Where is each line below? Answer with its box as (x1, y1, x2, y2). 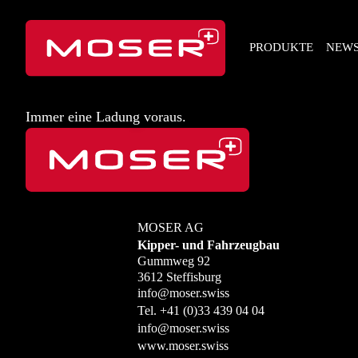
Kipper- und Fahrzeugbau (137, 238, 280, 252)
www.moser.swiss (137, 339, 229, 352)
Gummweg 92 (137, 254, 210, 268)
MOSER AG (137, 221, 204, 234)
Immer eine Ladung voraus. (26, 109, 186, 125)
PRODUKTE (249, 41, 313, 54)
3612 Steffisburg (137, 270, 221, 284)
